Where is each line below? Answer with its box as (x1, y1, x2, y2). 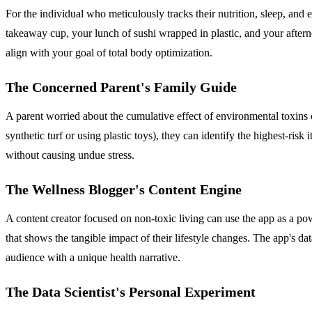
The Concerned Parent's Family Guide (6, 79, 237, 95)
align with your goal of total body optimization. (6, 47, 212, 59)
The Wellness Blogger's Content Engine (6, 182, 242, 198)
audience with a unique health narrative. (6, 251, 180, 264)
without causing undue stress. (6, 149, 134, 162)
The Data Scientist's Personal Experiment (6, 284, 256, 300)
